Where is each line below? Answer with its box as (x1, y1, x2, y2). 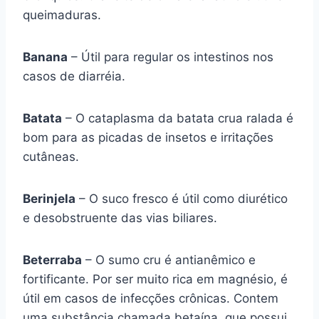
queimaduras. (23, 8, 101, 22)
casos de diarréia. (23, 69, 125, 83)
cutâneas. (23, 150, 79, 164)
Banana (23, 50, 68, 64)
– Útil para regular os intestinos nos (68, 50, 273, 64)
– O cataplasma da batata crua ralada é (62, 111, 293, 125)
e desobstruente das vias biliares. (23, 211, 217, 225)
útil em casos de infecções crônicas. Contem (23, 291, 278, 305)
